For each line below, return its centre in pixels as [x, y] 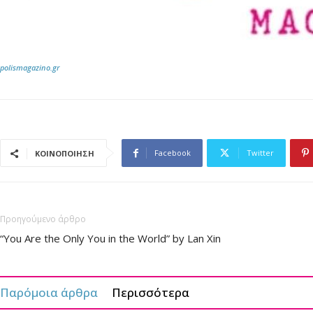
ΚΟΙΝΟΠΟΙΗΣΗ [65, 153]
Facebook [173, 153]
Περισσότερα [151, 292]
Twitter [260, 153]
